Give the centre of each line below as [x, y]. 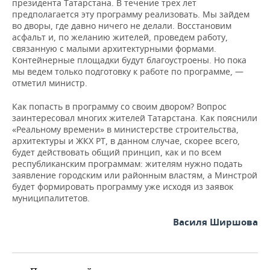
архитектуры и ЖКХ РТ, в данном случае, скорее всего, [126, 141]
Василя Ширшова [215, 222]
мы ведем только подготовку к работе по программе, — [128, 71]
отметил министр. [50, 83]
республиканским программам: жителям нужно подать [127, 164]
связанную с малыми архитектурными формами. [114, 49]
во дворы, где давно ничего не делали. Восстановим [122, 26]
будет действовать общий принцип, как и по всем [117, 152]
